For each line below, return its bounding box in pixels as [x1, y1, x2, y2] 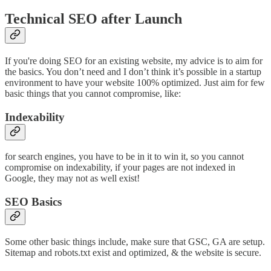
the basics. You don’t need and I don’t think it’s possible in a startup [5, 67, 261, 77]
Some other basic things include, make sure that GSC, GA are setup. [5, 236, 265, 247]
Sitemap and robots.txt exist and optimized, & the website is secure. [5, 247, 261, 258]
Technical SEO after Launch [5, 11, 182, 27]
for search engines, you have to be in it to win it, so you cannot [5, 151, 244, 162]
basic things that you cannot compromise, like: [5, 88, 181, 99]
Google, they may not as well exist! [5, 173, 140, 184]
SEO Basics [5, 195, 62, 209]
